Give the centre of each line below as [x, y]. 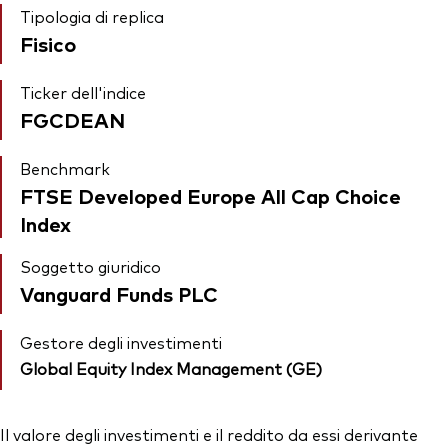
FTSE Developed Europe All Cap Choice [210, 196]
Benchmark [65, 168]
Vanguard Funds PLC [119, 294]
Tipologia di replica [92, 16]
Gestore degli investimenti [121, 342]
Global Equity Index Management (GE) [171, 368]
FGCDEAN [72, 120]
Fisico [48, 44]
